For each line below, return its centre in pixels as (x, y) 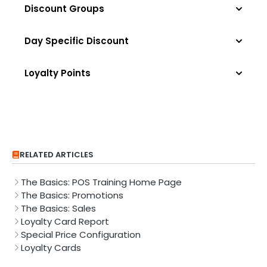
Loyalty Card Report (65, 221)
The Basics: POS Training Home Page (101, 182)
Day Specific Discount (77, 41)
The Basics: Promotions (72, 195)
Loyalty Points (58, 73)
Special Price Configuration (81, 234)
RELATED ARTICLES (57, 154)
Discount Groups (64, 8)
